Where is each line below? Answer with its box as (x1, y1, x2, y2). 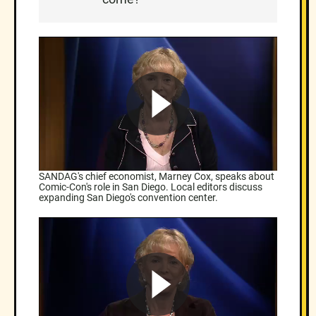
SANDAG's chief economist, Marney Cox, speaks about (39, 170, 274, 182)
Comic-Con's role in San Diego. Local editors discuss (39, 181, 262, 193)
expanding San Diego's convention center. (39, 191, 218, 203)
